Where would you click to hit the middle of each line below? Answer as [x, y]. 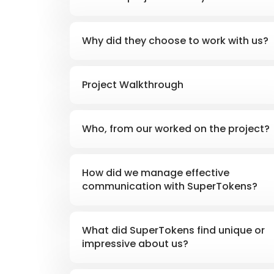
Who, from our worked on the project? [176, 129]
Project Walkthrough [133, 85]
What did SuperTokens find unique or [173, 231]
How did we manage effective [156, 173]
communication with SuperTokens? [170, 187]
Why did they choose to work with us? [175, 41]
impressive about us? [135, 244]
